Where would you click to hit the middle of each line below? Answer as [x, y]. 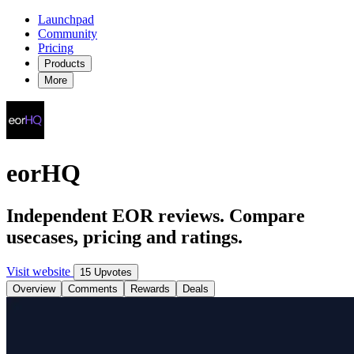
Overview [34, 288]
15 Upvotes [106, 272]
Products [65, 64]
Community [68, 34]
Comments [93, 288]
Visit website [40, 271]
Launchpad [66, 19]
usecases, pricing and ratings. [124, 237]
